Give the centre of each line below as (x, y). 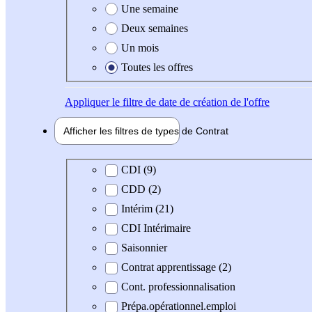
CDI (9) (139, 170)
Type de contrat (109, 169)
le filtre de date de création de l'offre (189, 102)
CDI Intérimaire (156, 228)
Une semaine (150, 8)
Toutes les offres (157, 67)
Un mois (140, 47)
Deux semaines (155, 28)
